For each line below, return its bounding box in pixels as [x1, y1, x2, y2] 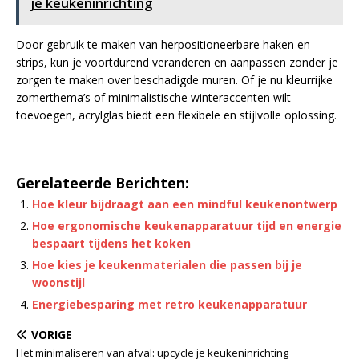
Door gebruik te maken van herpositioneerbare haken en [16, 37, 310, 52]
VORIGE [31, 327, 72, 342]
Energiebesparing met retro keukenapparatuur [32, 296, 307, 312]
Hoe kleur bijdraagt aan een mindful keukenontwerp [32, 196, 337, 212]
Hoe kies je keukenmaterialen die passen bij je [32, 257, 302, 272]
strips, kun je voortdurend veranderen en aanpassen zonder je [16, 54, 338, 70]
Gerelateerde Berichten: [16, 173, 189, 192]
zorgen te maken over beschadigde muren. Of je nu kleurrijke [16, 72, 333, 87]
